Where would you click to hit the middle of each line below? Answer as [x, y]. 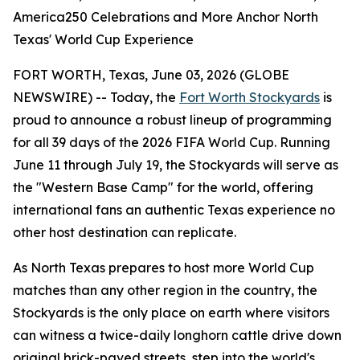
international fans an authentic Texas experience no [174, 210]
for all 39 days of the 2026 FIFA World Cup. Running [172, 142]
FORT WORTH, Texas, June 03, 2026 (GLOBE [151, 75]
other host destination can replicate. [125, 232]
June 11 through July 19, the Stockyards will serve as [176, 165]
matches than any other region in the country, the [165, 290]
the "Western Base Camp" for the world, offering [163, 187]
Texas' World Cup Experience [103, 39]
